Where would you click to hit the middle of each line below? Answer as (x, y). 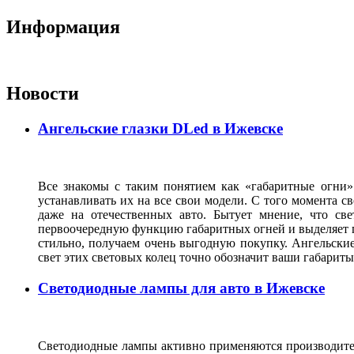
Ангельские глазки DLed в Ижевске (160, 129)
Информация (63, 26)
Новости (43, 94)
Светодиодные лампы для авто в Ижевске (181, 288)
